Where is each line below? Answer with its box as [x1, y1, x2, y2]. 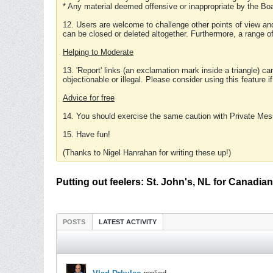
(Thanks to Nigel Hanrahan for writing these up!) [63, 148, 231, 157]
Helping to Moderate [63, 48, 133, 57]
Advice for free [63, 93, 115, 102]
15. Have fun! [63, 130, 110, 139]
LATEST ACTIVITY [99, 218, 157, 225]
